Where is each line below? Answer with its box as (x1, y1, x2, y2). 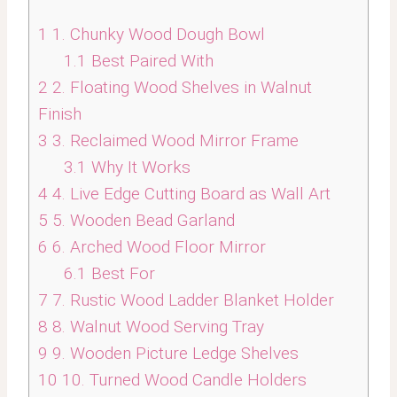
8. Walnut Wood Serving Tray (48, 315, 264, 337)
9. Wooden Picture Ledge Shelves (48, 342, 299, 363)
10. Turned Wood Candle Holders (58, 369, 307, 390)
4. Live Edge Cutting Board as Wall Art (48, 183, 331, 204)
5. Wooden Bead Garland (48, 209, 235, 230)
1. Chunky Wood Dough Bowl (48, 23, 265, 44)
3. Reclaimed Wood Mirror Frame (48, 129, 299, 151)
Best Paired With (86, 50, 214, 71)
